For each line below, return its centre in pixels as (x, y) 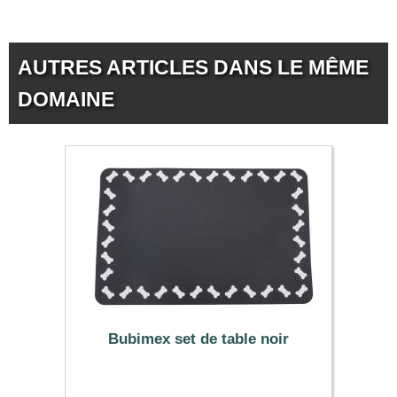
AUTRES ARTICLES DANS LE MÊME (193, 68)
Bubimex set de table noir (198, 339)
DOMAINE (66, 100)
